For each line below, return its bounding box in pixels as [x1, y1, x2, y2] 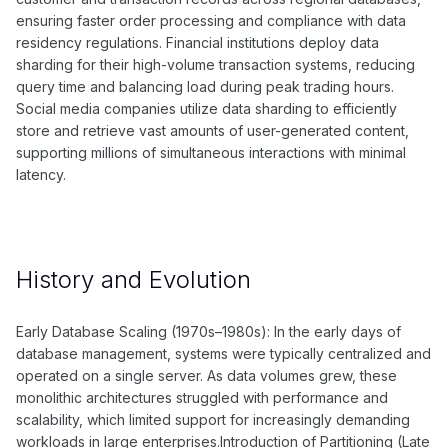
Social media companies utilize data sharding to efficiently [16, 100, 397, 118]
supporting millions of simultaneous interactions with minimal [16, 144, 406, 162]
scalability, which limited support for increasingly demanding [16, 411, 410, 429]
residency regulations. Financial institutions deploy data [16, 34, 379, 52]
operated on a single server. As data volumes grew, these [16, 367, 397, 385]
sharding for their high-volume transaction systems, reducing [16, 56, 415, 74]
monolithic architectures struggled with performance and [16, 389, 388, 407]
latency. [16, 166, 66, 184]
